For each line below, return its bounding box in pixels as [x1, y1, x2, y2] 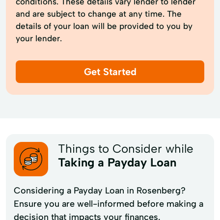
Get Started [83, 65, 137, 78]
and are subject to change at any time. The [16, 8, 182, 19]
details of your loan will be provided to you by [16, 21, 192, 31]
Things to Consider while [58, 141, 193, 156]
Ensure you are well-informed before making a [14, 198, 203, 209]
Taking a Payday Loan [58, 155, 176, 169]
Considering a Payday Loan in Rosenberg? [14, 185, 186, 196]
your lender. [16, 33, 62, 43]
